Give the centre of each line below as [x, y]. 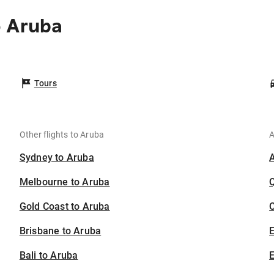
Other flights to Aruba [62, 135]
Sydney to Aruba [57, 157]
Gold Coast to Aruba [65, 206]
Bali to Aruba [49, 255]
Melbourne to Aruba [65, 182]
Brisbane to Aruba [60, 231]
